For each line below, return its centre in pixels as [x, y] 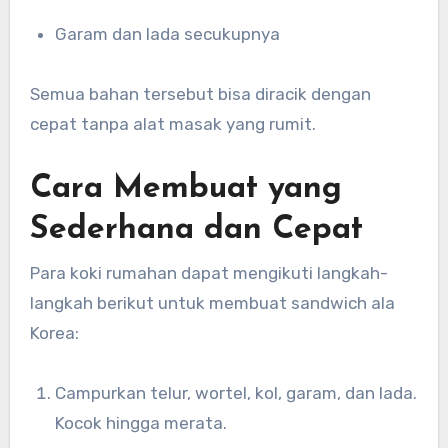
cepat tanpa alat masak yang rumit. [172, 124]
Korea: [54, 332]
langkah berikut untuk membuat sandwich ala [212, 302]
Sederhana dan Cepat [196, 230]
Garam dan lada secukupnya [174, 34]
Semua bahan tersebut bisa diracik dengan [200, 94]
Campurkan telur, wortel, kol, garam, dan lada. [61, 392]
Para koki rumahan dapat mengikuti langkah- [208, 272]
